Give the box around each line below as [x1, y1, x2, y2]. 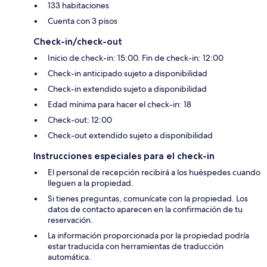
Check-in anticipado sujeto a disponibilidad [48, 68, 207, 79]
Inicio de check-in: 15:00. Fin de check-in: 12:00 [48, 52, 223, 64]
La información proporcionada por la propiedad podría [48, 230, 249, 241]
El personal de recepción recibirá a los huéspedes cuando [48, 167, 260, 178]
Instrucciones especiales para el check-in [33, 150, 215, 162]
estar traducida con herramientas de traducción [48, 241, 223, 252]
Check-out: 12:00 [48, 114, 112, 126]
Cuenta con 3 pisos [48, 15, 117, 27]
